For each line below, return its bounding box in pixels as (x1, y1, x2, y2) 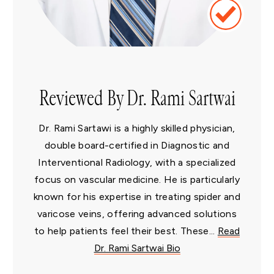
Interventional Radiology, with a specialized (38, 157, 236, 169)
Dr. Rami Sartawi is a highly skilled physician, (39, 122, 235, 135)
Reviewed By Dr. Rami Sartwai (39, 86, 235, 112)
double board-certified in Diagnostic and (45, 139, 229, 152)
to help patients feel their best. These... (34, 225, 218, 237)
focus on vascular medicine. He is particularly (34, 174, 240, 186)
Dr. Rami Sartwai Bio (94, 242, 180, 254)
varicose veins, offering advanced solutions (37, 208, 237, 220)
